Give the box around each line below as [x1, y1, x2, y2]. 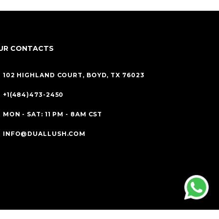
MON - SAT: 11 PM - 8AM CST [2, 110, 103, 118]
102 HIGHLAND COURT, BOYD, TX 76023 [2, 71, 145, 79]
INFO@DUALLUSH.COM [2, 130, 86, 138]
